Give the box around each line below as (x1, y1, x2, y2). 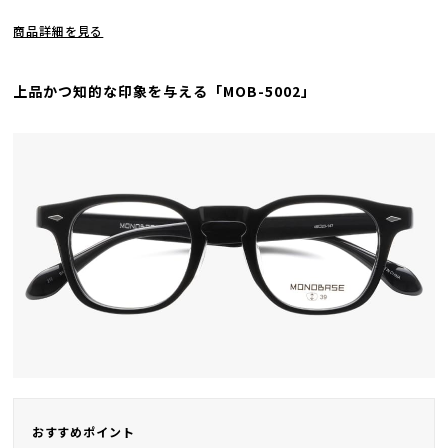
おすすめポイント (31, 422, 135, 440)
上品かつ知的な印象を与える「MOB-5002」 (13, 80, 316, 101)
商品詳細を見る (13, 21, 104, 39)
